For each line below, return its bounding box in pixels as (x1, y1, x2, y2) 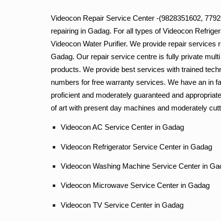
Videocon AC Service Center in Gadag (60, 123, 184, 132)
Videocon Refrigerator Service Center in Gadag (60, 143, 212, 151)
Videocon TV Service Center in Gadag (60, 201, 184, 209)
